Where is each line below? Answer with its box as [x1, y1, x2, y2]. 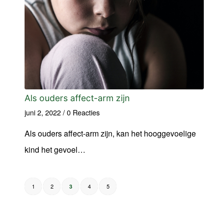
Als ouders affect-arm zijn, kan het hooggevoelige [25, 128, 196, 139]
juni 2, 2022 [25, 107, 61, 118]
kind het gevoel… [25, 144, 85, 156]
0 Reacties [67, 107, 100, 118]
